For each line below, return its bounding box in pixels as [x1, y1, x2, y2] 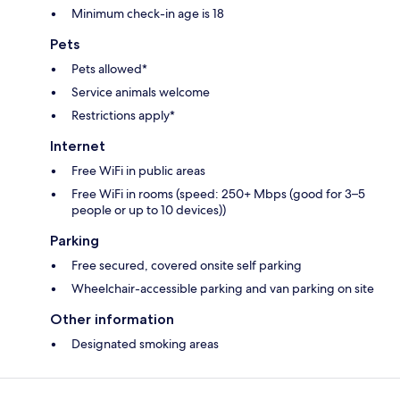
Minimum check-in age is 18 [71, 4, 224, 21]
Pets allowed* [71, 60, 147, 77]
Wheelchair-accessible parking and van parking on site [71, 279, 374, 296]
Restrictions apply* [71, 106, 175, 123]
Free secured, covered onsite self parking [71, 256, 302, 273]
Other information [50, 310, 174, 328]
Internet [50, 137, 105, 154]
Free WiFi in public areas [71, 162, 205, 179]
